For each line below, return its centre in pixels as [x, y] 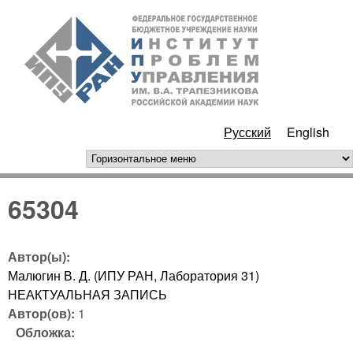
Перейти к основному [180, 12]
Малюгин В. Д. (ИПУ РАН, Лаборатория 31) [134, 275]
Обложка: [47, 332]
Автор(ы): [41, 256]
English [308, 132]
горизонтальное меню [172, 161]
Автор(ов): [43, 313]
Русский [247, 132]
